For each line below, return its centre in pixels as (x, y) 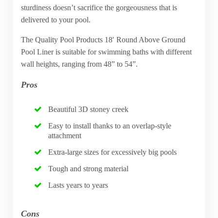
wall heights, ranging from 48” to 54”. (79, 64)
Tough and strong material (89, 169)
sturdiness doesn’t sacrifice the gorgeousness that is (99, 7)
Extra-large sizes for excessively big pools (113, 152)
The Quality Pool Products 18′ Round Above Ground (103, 39)
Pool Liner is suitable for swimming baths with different (106, 52)
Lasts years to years (78, 185)
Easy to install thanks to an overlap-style (110, 126)
